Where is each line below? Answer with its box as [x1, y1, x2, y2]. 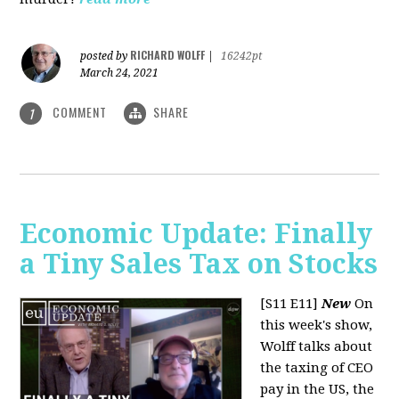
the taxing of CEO [260, 360, 374, 377]
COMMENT [49, 102, 111, 121]
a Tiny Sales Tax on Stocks [20, 248, 379, 281]
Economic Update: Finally [20, 218, 373, 250]
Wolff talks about [260, 338, 373, 355]
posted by [80, 49, 131, 62]
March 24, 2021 [80, 66, 159, 79]
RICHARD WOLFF [130, 46, 206, 62]
